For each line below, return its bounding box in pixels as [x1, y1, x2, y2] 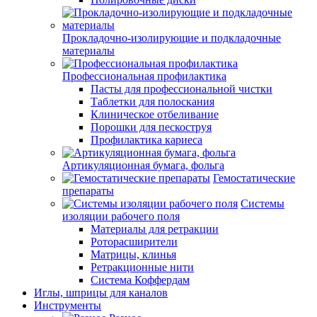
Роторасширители [91, 236, 178, 248]
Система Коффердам [91, 274, 190, 286]
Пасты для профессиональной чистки [91, 83, 272, 95]
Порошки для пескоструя [91, 121, 212, 133]
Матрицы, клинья [91, 248, 176, 260]
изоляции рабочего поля [62, 210, 180, 222]
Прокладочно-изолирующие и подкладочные [62, 32, 281, 44]
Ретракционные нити [91, 261, 194, 273]
